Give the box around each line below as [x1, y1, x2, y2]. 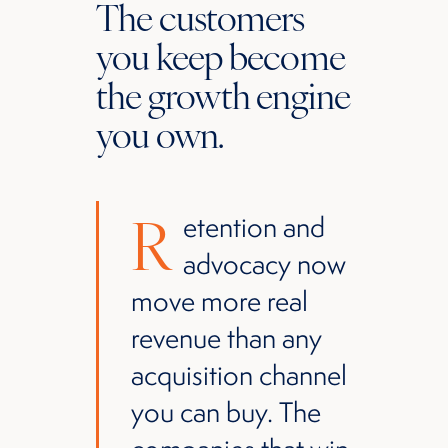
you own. [96, 108, 224, 158]
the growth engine [96, 69, 351, 119]
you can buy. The [131, 394, 321, 430]
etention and [183, 209, 325, 245]
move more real [131, 283, 308, 319]
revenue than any [131, 320, 322, 356]
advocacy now [183, 246, 346, 282]
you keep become [96, 30, 346, 80]
